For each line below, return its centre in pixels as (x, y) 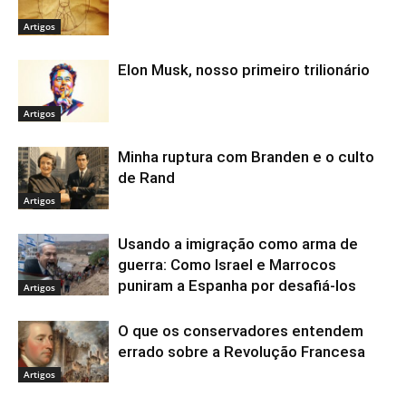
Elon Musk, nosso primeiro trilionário (244, 69)
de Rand (146, 177)
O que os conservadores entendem (241, 330)
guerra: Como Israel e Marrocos (227, 264)
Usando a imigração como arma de (238, 243)
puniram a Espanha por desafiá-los (237, 285)
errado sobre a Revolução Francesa (242, 351)
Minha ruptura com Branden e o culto (246, 156)
